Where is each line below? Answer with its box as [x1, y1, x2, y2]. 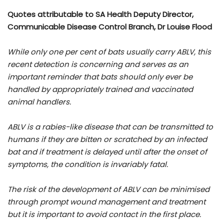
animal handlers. [7, 96, 71, 107]
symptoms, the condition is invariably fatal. [7, 159, 168, 170]
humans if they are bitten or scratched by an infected [7, 134, 207, 145]
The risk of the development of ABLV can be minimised [7, 184, 209, 195]
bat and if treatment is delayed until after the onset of [7, 146, 207, 157]
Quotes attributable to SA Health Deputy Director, [7, 9, 193, 20]
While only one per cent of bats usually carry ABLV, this [7, 46, 211, 57]
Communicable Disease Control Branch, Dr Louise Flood [7, 21, 212, 32]
